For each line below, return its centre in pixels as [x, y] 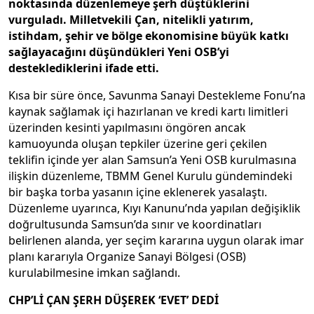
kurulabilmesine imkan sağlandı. [94, 272]
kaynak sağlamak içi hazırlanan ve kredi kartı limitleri [148, 111]
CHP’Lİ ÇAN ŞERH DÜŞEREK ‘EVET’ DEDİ [114, 300]
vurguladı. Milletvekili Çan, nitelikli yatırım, [131, 19]
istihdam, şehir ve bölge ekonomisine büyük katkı [149, 35]
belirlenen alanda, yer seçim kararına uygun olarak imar [156, 240]
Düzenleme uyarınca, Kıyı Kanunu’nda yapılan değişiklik [155, 208]
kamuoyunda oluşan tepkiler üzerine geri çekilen [138, 143]
